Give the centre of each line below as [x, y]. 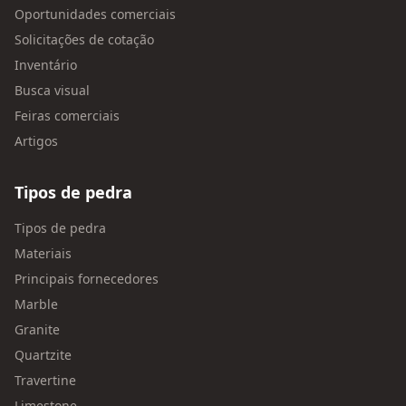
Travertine [45, 380]
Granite [37, 329]
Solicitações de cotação [84, 39]
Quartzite [43, 355]
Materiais [43, 253]
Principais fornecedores [87, 279]
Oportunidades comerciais [95, 14]
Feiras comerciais [67, 116]
